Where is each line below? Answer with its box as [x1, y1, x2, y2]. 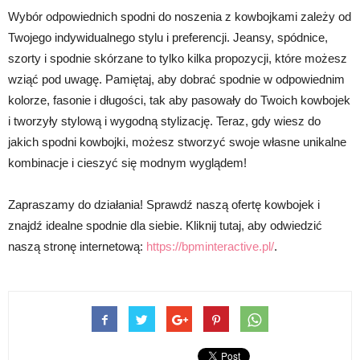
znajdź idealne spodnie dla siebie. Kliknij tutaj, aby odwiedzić [8, 219, 322, 233]
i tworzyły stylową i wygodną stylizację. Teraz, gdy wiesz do [8, 114, 321, 129]
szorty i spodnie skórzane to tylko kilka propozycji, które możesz [8, 51, 347, 66]
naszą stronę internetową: [8, 239, 146, 254]
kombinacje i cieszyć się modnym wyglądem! [8, 156, 247, 170]
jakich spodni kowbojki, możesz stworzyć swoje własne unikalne [8, 135, 346, 149]
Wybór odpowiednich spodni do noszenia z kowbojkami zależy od [8, 10, 351, 24]
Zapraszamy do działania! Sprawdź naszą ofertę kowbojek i [8, 198, 320, 212]
